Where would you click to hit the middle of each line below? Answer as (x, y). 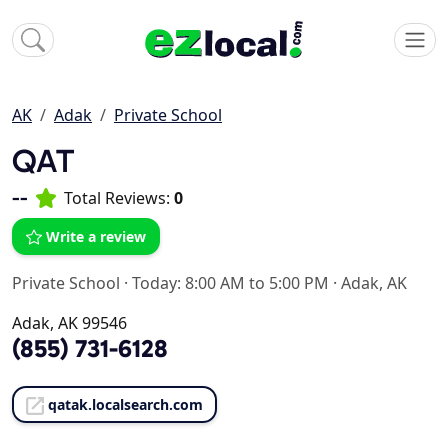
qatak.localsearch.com (125, 405)
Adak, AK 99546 (69, 323)
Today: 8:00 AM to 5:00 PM (230, 283)
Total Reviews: (119, 198)
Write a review (96, 237)
